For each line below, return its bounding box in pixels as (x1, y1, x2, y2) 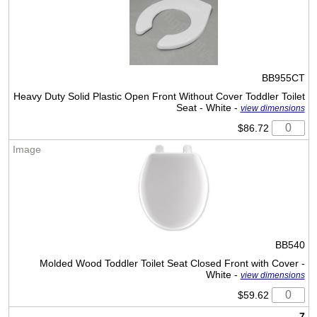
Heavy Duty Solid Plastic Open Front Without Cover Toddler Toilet (13, 91, 305, 103)
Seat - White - (175, 102, 241, 114)
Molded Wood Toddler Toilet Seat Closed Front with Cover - (39, 258, 305, 270)
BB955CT (261, 72, 305, 84)
